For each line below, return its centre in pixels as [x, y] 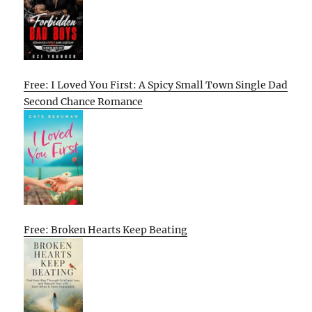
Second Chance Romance [84, 102]
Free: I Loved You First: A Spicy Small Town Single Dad [156, 85]
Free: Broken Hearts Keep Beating [106, 230]
